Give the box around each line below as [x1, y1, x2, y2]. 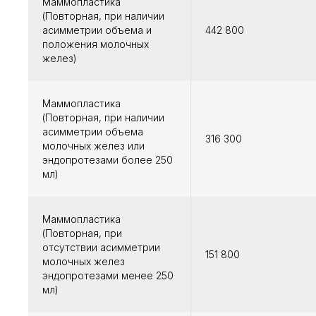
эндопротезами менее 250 [42, 269, 174, 282]
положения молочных [42, 38, 149, 51]
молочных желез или [42, 140, 145, 152]
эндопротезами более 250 [42, 154, 173, 166]
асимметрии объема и [42, 24, 152, 37]
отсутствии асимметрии [42, 241, 160, 254]
